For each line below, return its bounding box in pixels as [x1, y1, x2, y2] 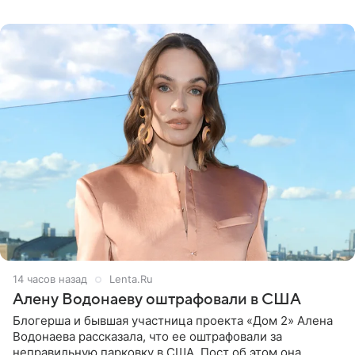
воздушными [13, 8, 86, 24]
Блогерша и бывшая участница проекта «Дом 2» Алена [13, 312, 333, 328]
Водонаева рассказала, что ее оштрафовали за [13, 328, 282, 344]
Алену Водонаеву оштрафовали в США [13, 290, 301, 308]
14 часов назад [13, 272, 87, 285]
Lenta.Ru [109, 272, 153, 285]
